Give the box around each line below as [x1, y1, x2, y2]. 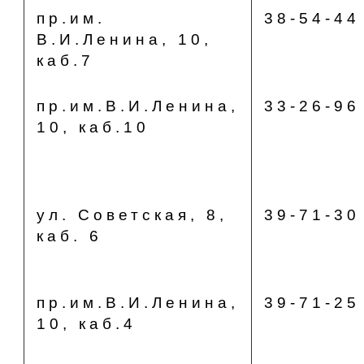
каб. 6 [36, 227, 102, 245]
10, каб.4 [36, 315, 136, 332]
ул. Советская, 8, [36, 206, 227, 223]
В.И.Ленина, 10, [36, 31, 212, 48]
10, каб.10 [36, 119, 149, 136]
